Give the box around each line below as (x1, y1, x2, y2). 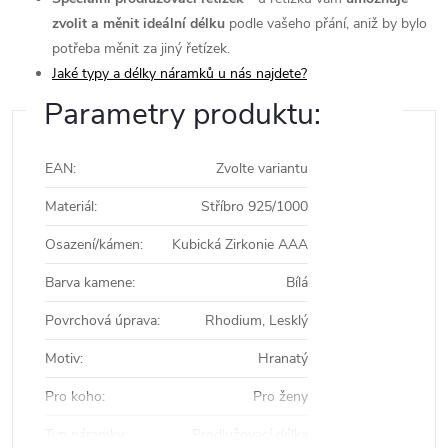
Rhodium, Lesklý (205, 311, 308, 330)
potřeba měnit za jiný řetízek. (52, 39, 230, 58)
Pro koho (45, 387, 102, 406)
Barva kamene (45, 273, 132, 292)
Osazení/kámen (45, 235, 140, 254)
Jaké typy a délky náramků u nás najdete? (52, 64, 307, 83)
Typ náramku (45, 425, 125, 444)
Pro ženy (253, 387, 308, 406)
